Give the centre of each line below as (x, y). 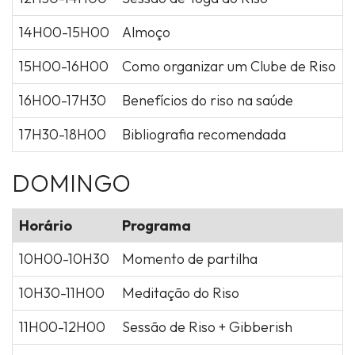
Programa (157, 225)
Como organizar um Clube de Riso (229, 66)
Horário (46, 225)
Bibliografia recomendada (204, 134)
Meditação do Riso (181, 292)
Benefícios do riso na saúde (208, 100)
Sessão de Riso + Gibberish (207, 326)
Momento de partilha (190, 258)
